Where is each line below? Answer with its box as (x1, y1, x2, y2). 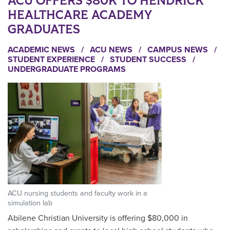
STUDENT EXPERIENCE (8, 54, 97, 65)
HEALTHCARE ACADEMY (8, 7, 152, 23)
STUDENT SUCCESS (110, 54, 188, 65)
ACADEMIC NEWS (8, 44, 77, 55)
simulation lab (8, 198, 52, 207)
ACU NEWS (90, 44, 135, 55)
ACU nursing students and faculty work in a (8, 188, 147, 198)
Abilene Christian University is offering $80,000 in (8, 213, 188, 223)
